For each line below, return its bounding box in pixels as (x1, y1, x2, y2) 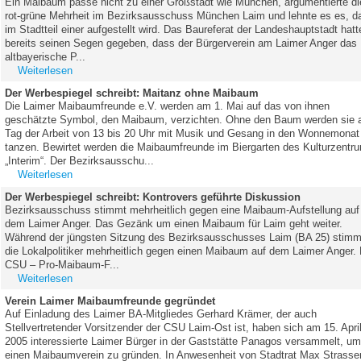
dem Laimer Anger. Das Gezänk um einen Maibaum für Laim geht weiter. (5, 217, 343, 230)
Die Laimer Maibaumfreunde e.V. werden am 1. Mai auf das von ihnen (5, 99, 330, 112)
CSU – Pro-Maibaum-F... (5, 258, 120, 271)
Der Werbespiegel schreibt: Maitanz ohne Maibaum (5, 86, 259, 99)
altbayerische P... (5, 50, 86, 63)
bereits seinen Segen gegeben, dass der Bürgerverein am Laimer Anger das (5, 36, 358, 49)
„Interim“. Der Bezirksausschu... (5, 154, 155, 167)
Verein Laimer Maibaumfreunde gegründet (5, 294, 216, 307)
